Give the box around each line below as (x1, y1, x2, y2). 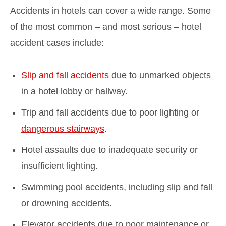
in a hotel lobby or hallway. (21, 86, 128, 96)
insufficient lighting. (21, 160, 98, 171)
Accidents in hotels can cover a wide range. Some (10, 5, 211, 16)
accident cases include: (10, 37, 104, 48)
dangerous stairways (21, 123, 104, 134)
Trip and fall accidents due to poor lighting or (21, 107, 199, 118)
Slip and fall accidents (21, 70, 109, 80)
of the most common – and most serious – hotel (10, 21, 201, 32)
